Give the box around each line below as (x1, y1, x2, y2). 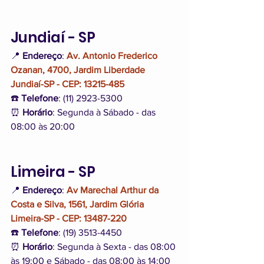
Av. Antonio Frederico (67, 51, 160, 61)
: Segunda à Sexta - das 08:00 (52, 242, 178, 252)
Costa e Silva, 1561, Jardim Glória (11, 199, 146, 210)
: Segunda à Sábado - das (52, 107, 158, 118)
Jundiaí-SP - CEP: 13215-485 (11, 79, 124, 90)
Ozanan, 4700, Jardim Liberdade (11, 65, 147, 75)
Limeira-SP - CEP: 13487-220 (11, 213, 127, 224)
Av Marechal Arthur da (67, 185, 161, 196)
